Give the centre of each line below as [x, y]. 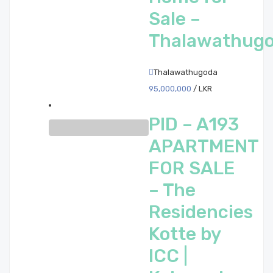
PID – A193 [194, 124]
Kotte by [185, 234]
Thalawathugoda [186, 72]
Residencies [201, 212]
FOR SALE [192, 168]
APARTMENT [204, 146]
